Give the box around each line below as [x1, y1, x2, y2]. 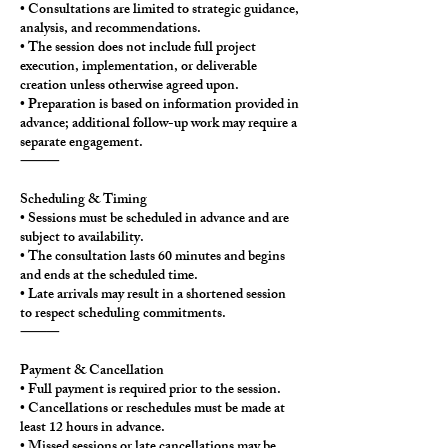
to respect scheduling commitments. [20, 302, 226, 328]
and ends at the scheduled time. [20, 264, 198, 290]
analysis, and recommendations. [20, 17, 201, 43]
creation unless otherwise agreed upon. [20, 74, 239, 100]
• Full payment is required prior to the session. [20, 378, 281, 404]
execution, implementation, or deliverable [20, 55, 257, 81]
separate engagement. [20, 131, 143, 157]
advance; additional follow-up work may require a [20, 112, 297, 138]
